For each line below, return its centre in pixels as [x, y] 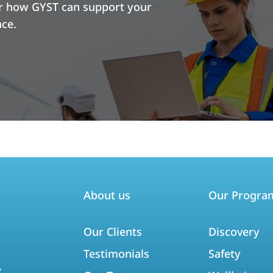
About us [107, 195]
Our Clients [112, 231]
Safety [224, 253]
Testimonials [116, 253]
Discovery [234, 231]
